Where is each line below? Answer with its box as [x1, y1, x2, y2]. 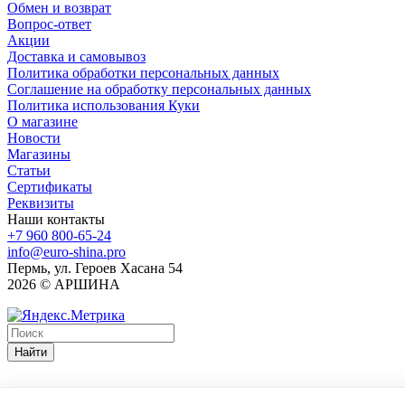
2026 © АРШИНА [7, 276, 120, 292]
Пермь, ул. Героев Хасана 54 [7, 259, 183, 276]
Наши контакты [7, 211, 105, 227]
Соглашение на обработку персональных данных [7, 80, 311, 97]
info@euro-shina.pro [7, 243, 126, 259]
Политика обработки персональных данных [7, 64, 279, 80]
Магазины [7, 146, 71, 162]
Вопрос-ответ [7, 15, 91, 32]
